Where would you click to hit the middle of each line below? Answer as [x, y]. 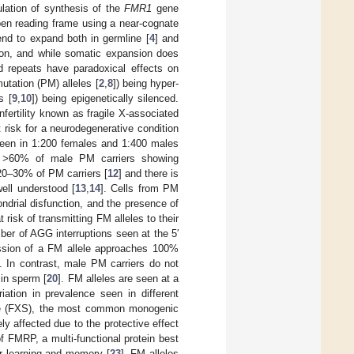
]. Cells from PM [139, 188]
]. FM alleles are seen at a [119, 278]
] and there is [149, 173]
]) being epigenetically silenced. [105, 98]
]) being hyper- [146, 83]
